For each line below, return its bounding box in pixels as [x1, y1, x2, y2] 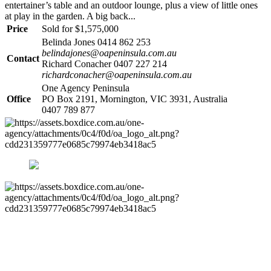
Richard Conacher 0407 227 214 [42, 59, 167, 69]
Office [7, 94, 31, 104]
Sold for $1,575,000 [42, 24, 119, 34]
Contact [7, 53, 39, 64]
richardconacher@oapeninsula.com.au [42, 70, 192, 80]
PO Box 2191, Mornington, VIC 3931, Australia [42, 94, 227, 104]
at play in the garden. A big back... [5, 11, 135, 21]
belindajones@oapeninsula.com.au [42, 48, 177, 58]
